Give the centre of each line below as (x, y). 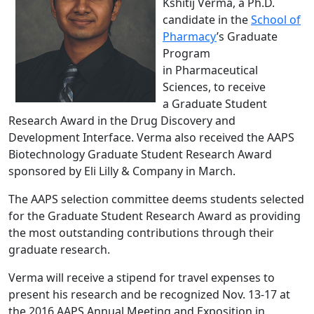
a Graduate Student (215, 103)
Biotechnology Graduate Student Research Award (140, 154)
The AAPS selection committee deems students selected (156, 199)
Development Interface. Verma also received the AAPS (151, 137)
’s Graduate (247, 36)
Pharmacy (190, 36)
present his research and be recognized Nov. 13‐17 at (149, 294)
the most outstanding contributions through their (141, 232)
